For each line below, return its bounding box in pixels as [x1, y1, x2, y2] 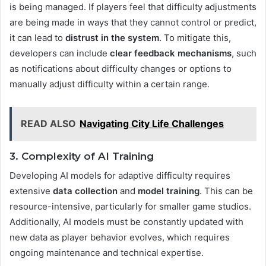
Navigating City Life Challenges [80, 117, 224, 129]
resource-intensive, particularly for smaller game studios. [9, 201, 251, 213]
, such [232, 47, 256, 59]
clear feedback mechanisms [110, 47, 232, 59]
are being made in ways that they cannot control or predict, [9, 16, 256, 28]
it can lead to [9, 31, 65, 43]
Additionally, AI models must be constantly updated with [9, 216, 243, 228]
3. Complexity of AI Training [9, 150, 154, 162]
